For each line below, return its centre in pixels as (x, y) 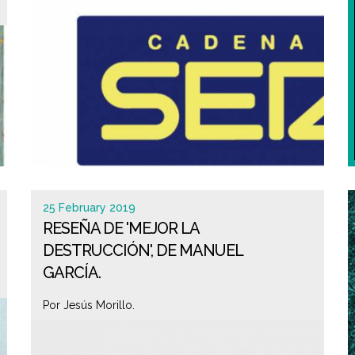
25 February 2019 (89, 208)
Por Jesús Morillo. (89, 305)
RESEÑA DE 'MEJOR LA (121, 228)
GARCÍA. (72, 273)
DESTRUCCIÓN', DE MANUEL (143, 250)
